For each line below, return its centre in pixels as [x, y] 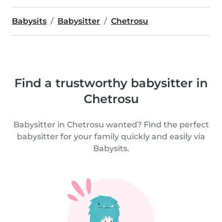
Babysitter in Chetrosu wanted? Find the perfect [111, 125]
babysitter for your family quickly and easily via [111, 137]
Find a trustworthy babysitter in [111, 83]
